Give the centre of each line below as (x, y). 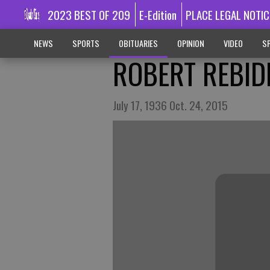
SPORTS (86, 43)
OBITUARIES (138, 43)
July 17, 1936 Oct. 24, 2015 (170, 105)
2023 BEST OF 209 (89, 14)
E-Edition (158, 14)
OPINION (190, 43)
